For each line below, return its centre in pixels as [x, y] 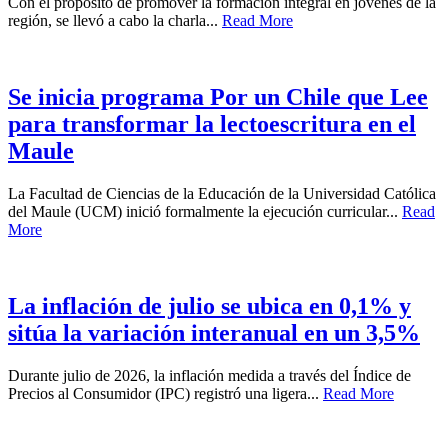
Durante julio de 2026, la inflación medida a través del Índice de [209, 375]
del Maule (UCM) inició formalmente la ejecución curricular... [205, 212]
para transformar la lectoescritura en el [212, 124]
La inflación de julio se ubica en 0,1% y [209, 306]
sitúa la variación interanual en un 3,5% [214, 333]
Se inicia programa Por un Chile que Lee [218, 97]
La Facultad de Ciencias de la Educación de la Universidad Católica [222, 194]
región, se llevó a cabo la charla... [115, 21]
